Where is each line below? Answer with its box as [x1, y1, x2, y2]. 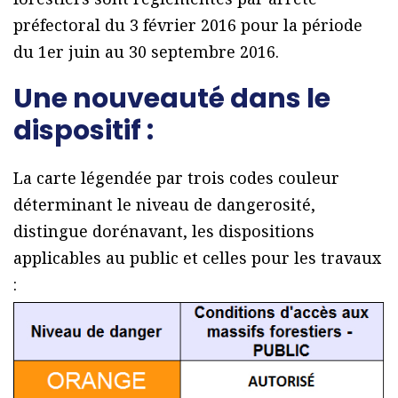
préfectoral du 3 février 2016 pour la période [13, 14, 362, 36]
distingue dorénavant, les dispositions [13, 220, 314, 243]
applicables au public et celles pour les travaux [13, 247, 381, 269]
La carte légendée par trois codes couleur [13, 167, 339, 189]
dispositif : [13, 112, 154, 150]
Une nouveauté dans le [13, 80, 330, 118]
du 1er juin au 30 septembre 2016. [13, 41, 279, 63]
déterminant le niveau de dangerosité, [13, 194, 315, 216]
